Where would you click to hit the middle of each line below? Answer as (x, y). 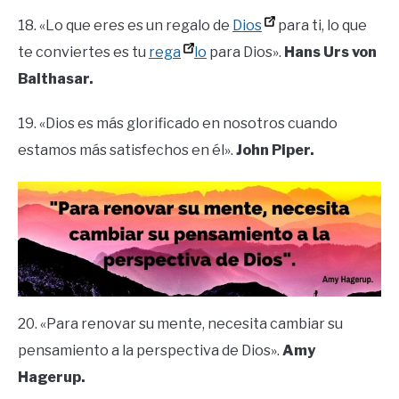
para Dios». (245, 53)
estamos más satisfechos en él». (127, 151)
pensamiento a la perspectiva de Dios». (150, 351)
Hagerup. (52, 378)
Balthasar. (56, 79)
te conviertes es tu (83, 53)
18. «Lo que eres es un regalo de (125, 26)
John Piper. (275, 151)
